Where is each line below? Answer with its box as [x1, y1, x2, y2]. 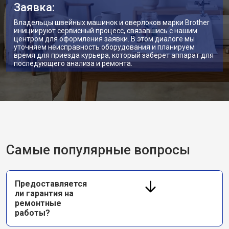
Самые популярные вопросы [6, 142, 190, 157]
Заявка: [14, 1, 55, 14]
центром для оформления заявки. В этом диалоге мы [14, 35, 195, 43]
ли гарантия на [15, 189, 74, 198]
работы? [15, 208, 50, 218]
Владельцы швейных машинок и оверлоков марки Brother [14, 18, 210, 27]
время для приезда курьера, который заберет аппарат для [14, 51, 214, 59]
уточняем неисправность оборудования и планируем [14, 43, 195, 51]
